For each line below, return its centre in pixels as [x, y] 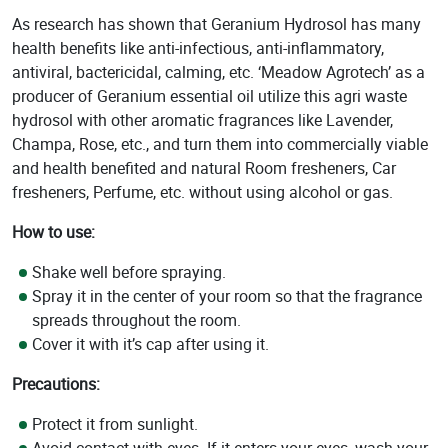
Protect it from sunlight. [115, 424]
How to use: [53, 232]
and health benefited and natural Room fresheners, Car [204, 168]
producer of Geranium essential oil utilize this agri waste [209, 96]
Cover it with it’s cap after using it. [150, 344]
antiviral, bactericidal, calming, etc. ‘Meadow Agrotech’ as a [218, 72]
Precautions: [56, 384]
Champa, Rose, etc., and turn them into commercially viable [220, 144]
